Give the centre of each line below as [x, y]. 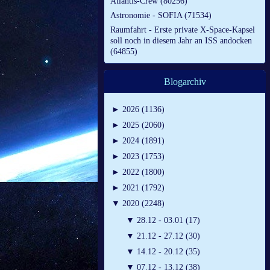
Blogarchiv [185, 82]
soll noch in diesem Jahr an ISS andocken [181, 41]
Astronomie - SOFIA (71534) [161, 16]
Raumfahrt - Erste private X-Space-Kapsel [183, 30]
